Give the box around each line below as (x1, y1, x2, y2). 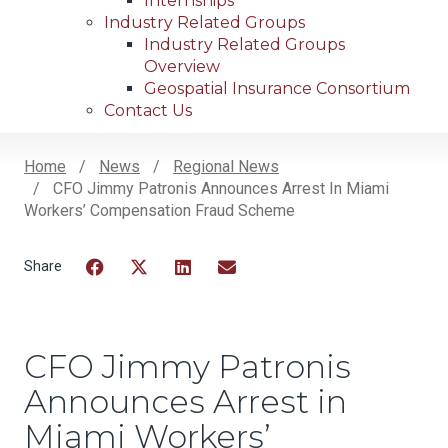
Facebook (82, 282, 161, 302)
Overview (144, 57, 220, 77)
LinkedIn (170, 282, 240, 302)
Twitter (126, 282, 184, 302)
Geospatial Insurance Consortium (144, 79, 410, 99)
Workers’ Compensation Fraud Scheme (24, 201, 295, 221)
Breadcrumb (24, 180, 203, 215)
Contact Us (104, 101, 192, 121)
